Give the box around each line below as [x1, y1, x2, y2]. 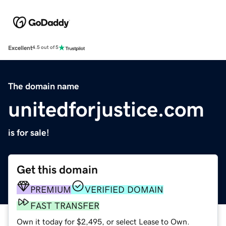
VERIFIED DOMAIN [85, 185, 163, 194]
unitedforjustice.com [8, 98, 204, 120]
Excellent [8, 44, 32, 51]
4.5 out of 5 [32, 45, 59, 50]
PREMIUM [30, 185, 71, 194]
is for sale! [8, 128, 49, 137]
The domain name [8, 81, 79, 91]
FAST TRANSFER [30, 201, 99, 210]
